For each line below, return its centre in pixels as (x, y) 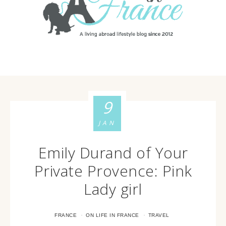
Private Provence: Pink (113, 171)
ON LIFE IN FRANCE (112, 215)
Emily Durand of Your (113, 153)
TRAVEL (159, 215)
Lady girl (113, 189)
